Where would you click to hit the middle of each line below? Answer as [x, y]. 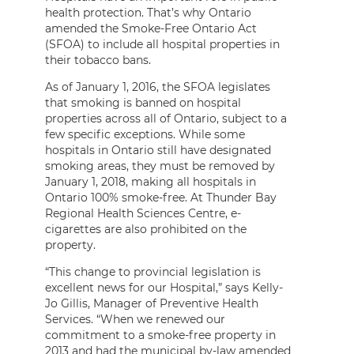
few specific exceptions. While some [145, 134]
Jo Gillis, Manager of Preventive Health [152, 303]
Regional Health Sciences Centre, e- [143, 213]
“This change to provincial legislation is [153, 271]
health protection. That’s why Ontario [148, 12]
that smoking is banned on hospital [143, 102]
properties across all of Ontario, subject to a [166, 118]
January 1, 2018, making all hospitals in [151, 181]
